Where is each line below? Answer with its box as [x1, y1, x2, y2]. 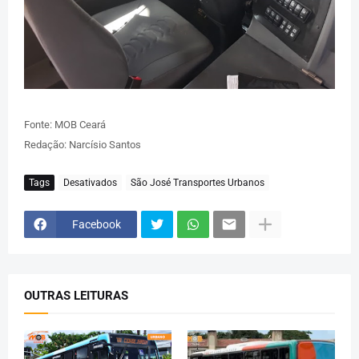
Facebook [72, 217, 121, 231]
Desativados [63, 176, 117, 188]
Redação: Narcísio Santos [24, 139, 141, 151]
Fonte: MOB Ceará [24, 119, 106, 131]
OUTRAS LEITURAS [24, 288, 128, 304]
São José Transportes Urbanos [131, 176, 264, 188]
